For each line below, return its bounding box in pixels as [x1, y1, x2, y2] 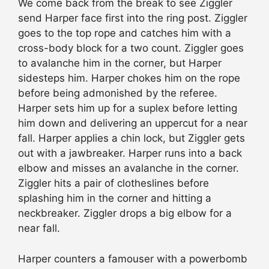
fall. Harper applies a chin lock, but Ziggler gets [18, 132, 245, 145]
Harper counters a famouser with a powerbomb [18, 252, 247, 265]
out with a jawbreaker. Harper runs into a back [18, 147, 242, 160]
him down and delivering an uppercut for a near [18, 117, 247, 130]
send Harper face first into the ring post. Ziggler [18, 12, 247, 25]
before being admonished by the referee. [18, 87, 217, 100]
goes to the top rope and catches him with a [18, 27, 231, 40]
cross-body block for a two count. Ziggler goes [18, 42, 244, 55]
